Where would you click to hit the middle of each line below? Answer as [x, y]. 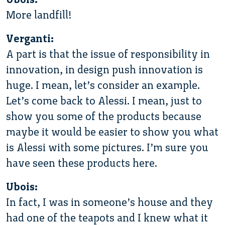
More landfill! [39, 15]
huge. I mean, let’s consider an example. [103, 85]
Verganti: [30, 38]
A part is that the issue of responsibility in [108, 54]
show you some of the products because [104, 116]
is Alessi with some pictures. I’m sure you [107, 147]
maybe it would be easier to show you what [112, 132]
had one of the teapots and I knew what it [107, 217]
